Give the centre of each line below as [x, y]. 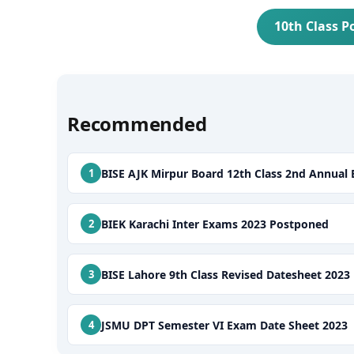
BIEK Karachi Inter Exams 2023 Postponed [215, 224]
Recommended [137, 124]
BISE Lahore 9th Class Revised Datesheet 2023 [226, 274]
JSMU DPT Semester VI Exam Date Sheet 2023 [224, 325]
